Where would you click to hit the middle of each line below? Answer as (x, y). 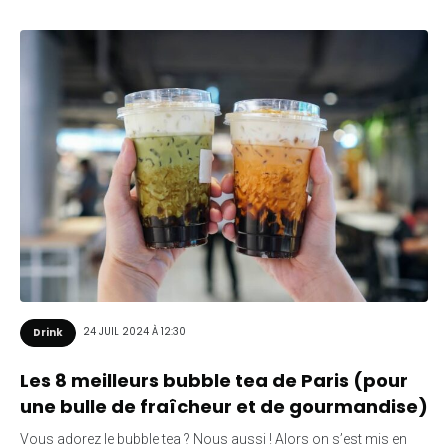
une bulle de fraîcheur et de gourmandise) (224, 406)
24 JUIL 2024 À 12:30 (134, 332)
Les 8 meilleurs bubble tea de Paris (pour (214, 380)
